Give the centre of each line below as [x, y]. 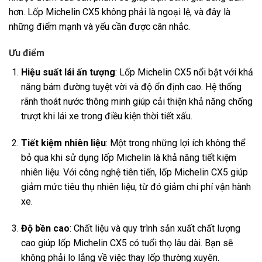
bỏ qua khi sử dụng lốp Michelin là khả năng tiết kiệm [128, 158]
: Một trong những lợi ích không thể [175, 143]
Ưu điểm [27, 53]
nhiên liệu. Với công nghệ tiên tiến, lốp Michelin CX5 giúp [134, 173]
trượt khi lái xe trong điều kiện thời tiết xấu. [106, 116]
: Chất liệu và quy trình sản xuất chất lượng [155, 229]
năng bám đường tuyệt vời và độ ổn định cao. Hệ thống [131, 87]
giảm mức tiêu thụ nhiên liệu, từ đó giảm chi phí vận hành [136, 187]
